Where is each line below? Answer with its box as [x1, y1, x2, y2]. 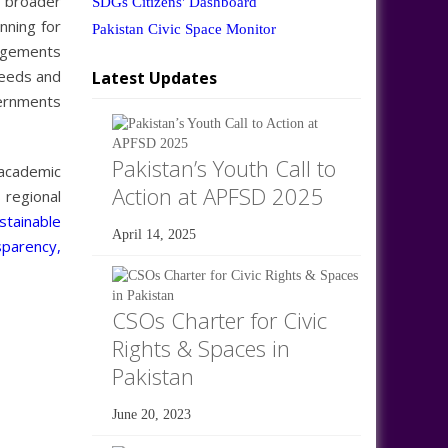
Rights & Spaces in [111, 332, 290, 363]
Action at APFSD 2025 [111, 180, 324, 211]
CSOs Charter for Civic [111, 304, 327, 335]
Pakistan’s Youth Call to [111, 152, 336, 183]
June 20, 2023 [111, 406, 191, 422]
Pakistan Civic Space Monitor [91, 20, 276, 37]
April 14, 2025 [111, 226, 196, 242]
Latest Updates [91, 66, 217, 89]
